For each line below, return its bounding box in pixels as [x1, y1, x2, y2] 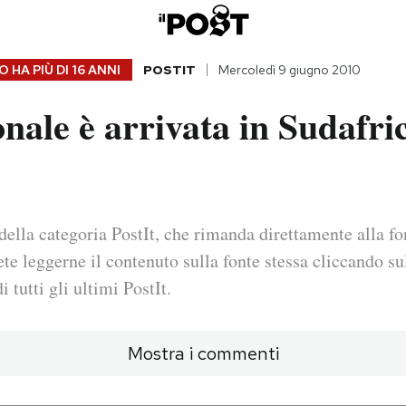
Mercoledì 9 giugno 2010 [217, 62, 361, 79]
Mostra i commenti [127, 342, 279, 366]
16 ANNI [71, 62, 121, 79]
